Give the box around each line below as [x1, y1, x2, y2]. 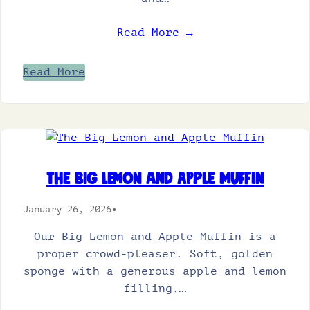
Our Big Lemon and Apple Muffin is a [34, 230, 276, 243]
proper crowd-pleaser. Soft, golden [37, 248, 273, 260]
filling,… [124, 282, 186, 295]
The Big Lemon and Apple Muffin [46, 171, 264, 188]
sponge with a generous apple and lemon [24, 265, 286, 277]
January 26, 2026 [23, 203, 111, 215]
